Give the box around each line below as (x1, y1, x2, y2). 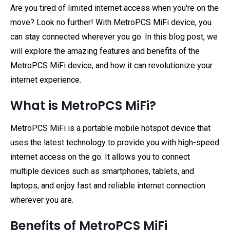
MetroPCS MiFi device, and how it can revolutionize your (10, 61, 213, 70)
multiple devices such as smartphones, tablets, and (10, 166, 194, 176)
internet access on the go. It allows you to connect (10, 152, 190, 162)
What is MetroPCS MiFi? (10, 97, 156, 114)
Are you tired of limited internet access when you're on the (10, 3, 219, 13)
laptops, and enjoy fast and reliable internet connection (10, 181, 205, 190)
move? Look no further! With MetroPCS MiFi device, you (10, 17, 212, 27)
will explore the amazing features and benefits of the (10, 46, 200, 56)
